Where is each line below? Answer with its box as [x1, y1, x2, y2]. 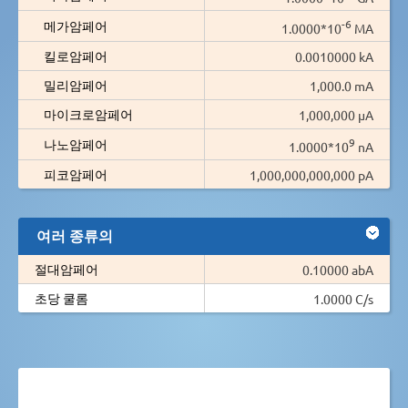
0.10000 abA [302, 260, 373, 278]
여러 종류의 [36, 225, 113, 244]
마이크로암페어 [44, 105, 133, 122]
